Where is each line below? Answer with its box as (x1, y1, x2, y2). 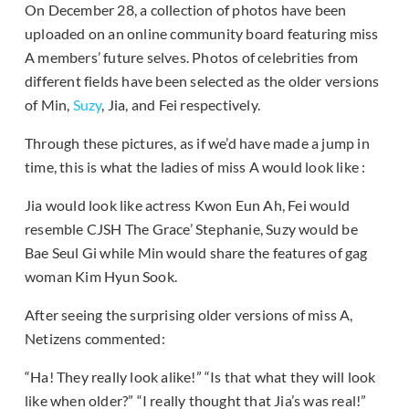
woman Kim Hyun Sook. (25, 267, 177, 286)
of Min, (25, 96, 73, 114)
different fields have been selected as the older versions (25, 72, 380, 90)
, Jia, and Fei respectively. (101, 96, 261, 114)
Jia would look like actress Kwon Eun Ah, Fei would (25, 196, 351, 215)
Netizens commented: (25, 330, 165, 348)
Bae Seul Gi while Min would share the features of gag (25, 244, 368, 262)
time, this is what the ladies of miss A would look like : (25, 158, 366, 176)
